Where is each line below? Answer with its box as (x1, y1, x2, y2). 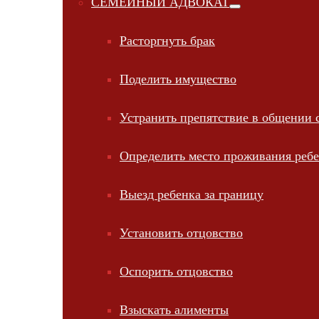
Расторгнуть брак (120, 33, 215, 48)
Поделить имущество (120, 72, 236, 86)
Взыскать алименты (120, 303, 229, 317)
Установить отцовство (120, 226, 243, 240)
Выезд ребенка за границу (120, 187, 263, 202)
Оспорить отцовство (120, 264, 233, 278)
